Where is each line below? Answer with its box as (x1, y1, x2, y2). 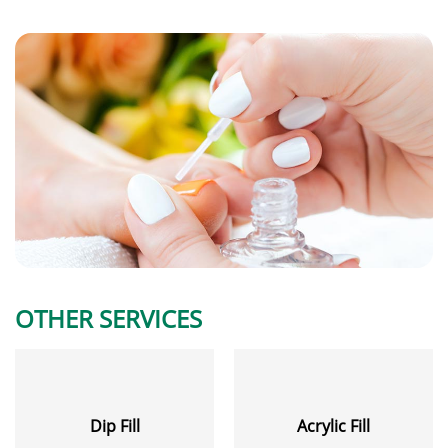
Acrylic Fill (297, 415, 370, 438)
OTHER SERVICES (15, 302, 202, 336)
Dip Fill (89, 415, 140, 438)
